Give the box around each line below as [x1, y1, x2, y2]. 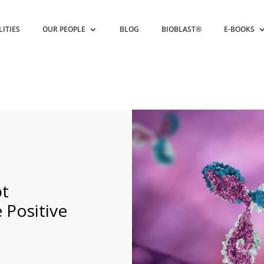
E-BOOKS [224, 24, 255, 34]
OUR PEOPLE [42, 24, 86, 34]
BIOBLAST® [161, 24, 202, 34]
